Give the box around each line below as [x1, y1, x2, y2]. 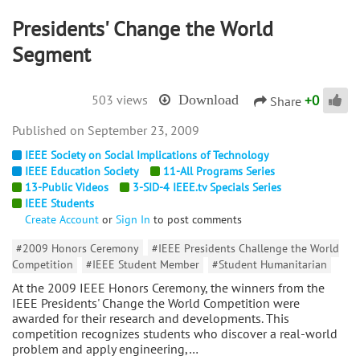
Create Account [25, 212, 99, 227]
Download [178, 92, 239, 108]
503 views [92, 92, 148, 108]
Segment [12, 41, 91, 68]
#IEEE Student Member [86, 257, 199, 272]
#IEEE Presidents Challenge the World [152, 241, 339, 256]
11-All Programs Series [163, 164, 275, 179]
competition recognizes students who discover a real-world [12, 325, 337, 342]
